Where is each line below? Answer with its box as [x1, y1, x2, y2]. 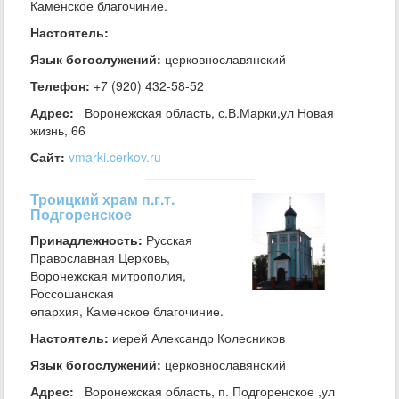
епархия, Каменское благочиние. [30, 302, 224, 320]
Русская [142, 231, 192, 248]
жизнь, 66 [30, 121, 89, 139]
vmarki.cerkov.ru [69, 148, 161, 166]
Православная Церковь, [30, 248, 170, 266]
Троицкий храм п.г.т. [30, 189, 175, 209]
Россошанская [30, 284, 114, 302]
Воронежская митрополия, [30, 266, 186, 284]
